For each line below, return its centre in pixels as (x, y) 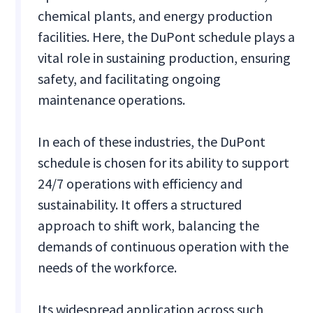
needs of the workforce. (109, 268)
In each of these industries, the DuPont (152, 142)
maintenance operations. (112, 100)
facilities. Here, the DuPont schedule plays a (167, 37)
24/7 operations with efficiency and (140, 184)
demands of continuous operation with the (163, 247)
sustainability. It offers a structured (140, 205)
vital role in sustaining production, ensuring (165, 58)
